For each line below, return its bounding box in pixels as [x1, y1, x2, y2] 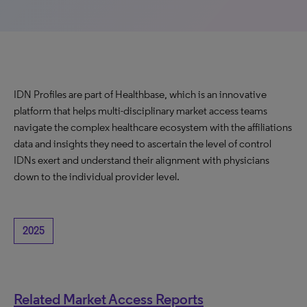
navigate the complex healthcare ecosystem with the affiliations [14, 121, 292, 134]
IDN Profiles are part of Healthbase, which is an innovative [14, 88, 267, 101]
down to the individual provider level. [14, 170, 180, 183]
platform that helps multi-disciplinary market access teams [14, 104, 267, 117]
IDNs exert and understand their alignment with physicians [14, 153, 269, 167]
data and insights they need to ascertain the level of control [14, 137, 271, 150]
